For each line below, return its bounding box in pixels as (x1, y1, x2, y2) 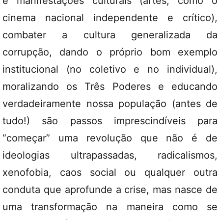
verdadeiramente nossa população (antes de (2, 98, 218, 110)
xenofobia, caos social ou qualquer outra (2, 166, 218, 178)
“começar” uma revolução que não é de (2, 132, 218, 144)
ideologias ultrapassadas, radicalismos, (2, 149, 218, 161)
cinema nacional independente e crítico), (2, 12, 218, 24)
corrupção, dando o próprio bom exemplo (2, 46, 218, 58)
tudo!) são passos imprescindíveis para (2, 115, 218, 127)
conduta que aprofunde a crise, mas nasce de (2, 184, 218, 195)
